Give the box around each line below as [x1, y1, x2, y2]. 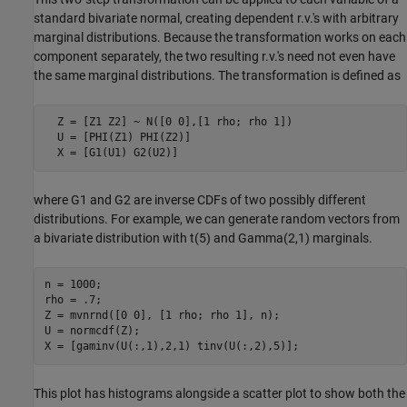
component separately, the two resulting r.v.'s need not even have [34, 48, 395, 64]
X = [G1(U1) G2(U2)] [44, 146, 178, 160]
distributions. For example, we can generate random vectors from [34, 211, 400, 226]
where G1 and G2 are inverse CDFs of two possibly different [34, 192, 366, 207]
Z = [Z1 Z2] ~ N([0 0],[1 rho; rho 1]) [44, 115, 293, 129]
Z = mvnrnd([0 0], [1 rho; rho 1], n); [44, 309, 280, 323]
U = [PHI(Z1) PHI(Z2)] [44, 131, 191, 144]
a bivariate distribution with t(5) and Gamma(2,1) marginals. [34, 230, 372, 245]
